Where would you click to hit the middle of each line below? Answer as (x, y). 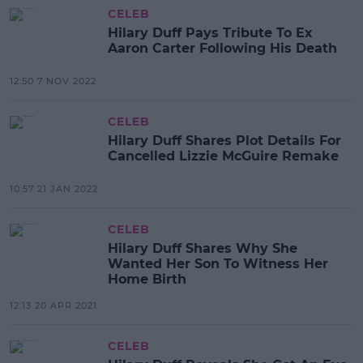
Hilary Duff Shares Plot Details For (224, 140)
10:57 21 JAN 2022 (54, 188)
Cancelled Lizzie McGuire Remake (223, 156)
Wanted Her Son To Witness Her (218, 263)
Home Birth (147, 279)
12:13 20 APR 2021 (53, 305)
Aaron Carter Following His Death (222, 48)
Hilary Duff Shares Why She (203, 248)
